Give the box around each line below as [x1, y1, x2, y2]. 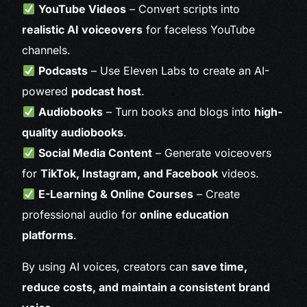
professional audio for [22, 208, 140, 222]
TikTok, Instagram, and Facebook [40, 167, 219, 181]
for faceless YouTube [143, 23, 256, 37]
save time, [191, 260, 248, 274]
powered [22, 84, 72, 99]
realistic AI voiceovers [22, 23, 143, 37]
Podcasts [38, 64, 88, 78]
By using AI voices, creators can [22, 260, 192, 274]
